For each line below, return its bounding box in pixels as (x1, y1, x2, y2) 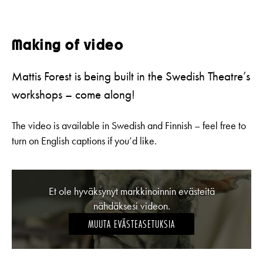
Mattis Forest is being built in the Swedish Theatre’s (12, 69, 250, 85)
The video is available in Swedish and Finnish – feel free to (12, 119, 246, 133)
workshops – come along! (12, 87, 135, 103)
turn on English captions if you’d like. (12, 134, 157, 148)
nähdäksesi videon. (93, 198, 170, 213)
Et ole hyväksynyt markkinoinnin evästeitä (48, 184, 215, 198)
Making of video (12, 38, 124, 53)
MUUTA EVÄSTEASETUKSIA (88, 216, 175, 231)
